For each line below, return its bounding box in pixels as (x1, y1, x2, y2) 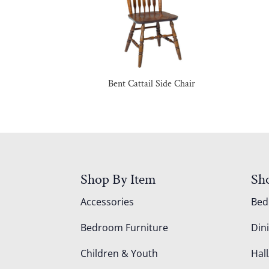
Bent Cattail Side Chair (108, 77, 196, 90)
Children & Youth (80, 247, 159, 261)
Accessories (80, 195, 134, 209)
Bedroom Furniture (80, 221, 169, 235)
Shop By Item (80, 170, 157, 189)
